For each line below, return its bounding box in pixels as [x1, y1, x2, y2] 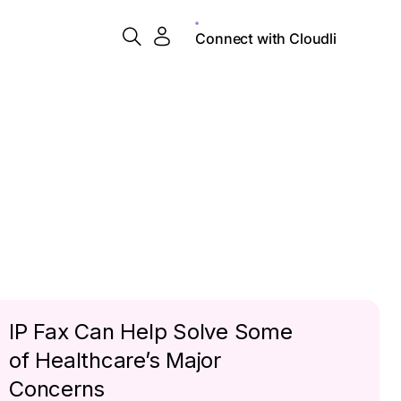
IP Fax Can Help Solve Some [9, 319, 293, 345]
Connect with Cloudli [195, 29, 337, 47]
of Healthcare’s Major [9, 347, 221, 373]
